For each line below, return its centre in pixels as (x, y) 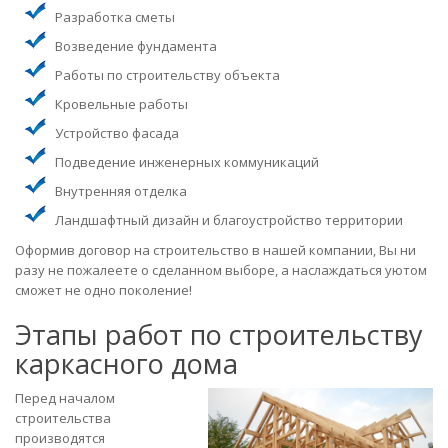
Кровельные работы (121, 103)
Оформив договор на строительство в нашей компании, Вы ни (215, 249)
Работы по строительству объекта (167, 74)
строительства (63, 417)
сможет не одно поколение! (103, 289)
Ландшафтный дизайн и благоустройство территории (229, 219)
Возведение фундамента (136, 45)
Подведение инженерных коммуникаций (187, 161)
